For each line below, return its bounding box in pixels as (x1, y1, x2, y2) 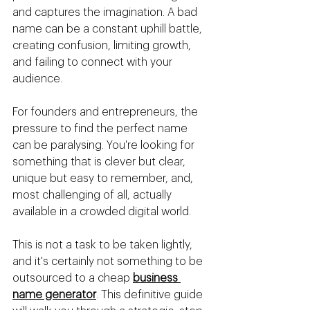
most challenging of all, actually (12, 190, 174, 201)
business (133, 273, 181, 284)
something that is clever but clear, (12, 156, 188, 168)
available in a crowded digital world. (12, 206, 191, 218)
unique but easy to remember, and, (12, 173, 196, 185)
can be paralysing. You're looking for (12, 140, 197, 152)
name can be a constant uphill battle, (12, 24, 205, 35)
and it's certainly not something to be (12, 256, 206, 268)
